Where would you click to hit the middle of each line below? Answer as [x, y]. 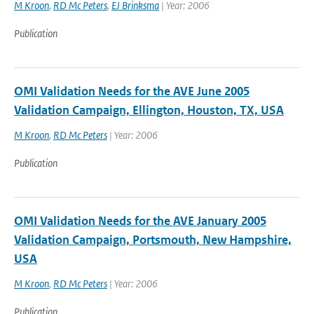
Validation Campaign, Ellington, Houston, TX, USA [149, 110]
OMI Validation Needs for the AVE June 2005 [132, 91]
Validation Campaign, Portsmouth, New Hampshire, [153, 240]
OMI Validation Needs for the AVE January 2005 [140, 221]
